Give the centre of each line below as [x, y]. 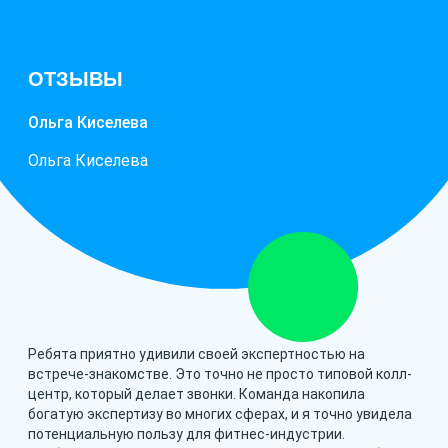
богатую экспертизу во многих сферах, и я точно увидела [220, 413]
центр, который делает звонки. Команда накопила [196, 393]
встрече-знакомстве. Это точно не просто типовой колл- [220, 373]
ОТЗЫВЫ [75, 78]
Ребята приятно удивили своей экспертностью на [196, 353]
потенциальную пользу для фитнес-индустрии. [186, 433]
